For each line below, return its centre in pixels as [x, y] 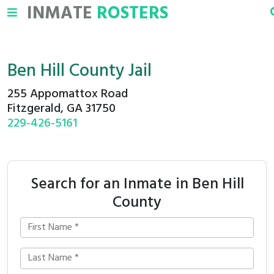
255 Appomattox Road [68, 94]
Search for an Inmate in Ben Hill [137, 184]
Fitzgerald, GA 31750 [61, 109]
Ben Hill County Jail [80, 72]
